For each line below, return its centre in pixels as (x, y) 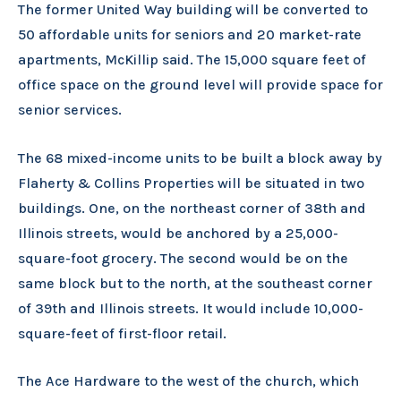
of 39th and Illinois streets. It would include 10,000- (191, 308)
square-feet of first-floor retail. (122, 333)
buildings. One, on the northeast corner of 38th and (192, 208)
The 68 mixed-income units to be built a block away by (200, 158)
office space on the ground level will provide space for (200, 85)
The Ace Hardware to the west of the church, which (188, 381)
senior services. (70, 110)
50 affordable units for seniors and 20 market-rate (190, 35)
